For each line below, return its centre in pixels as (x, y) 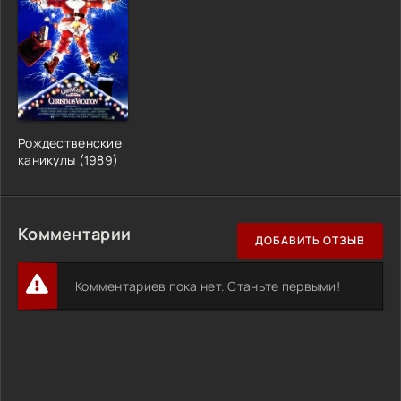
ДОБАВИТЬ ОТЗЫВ (310, 241)
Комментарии (75, 233)
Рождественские (70, 142)
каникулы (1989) (68, 159)
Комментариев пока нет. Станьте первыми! (208, 286)
